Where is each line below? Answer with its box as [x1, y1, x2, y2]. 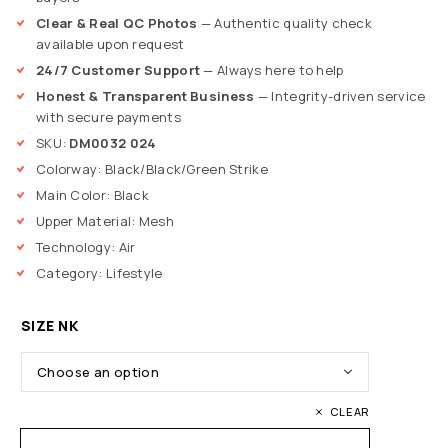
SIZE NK [21, 316, 79, 336]
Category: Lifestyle [36, 264, 163, 283]
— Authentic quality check [197, 14, 373, 33]
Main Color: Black [36, 186, 149, 205]
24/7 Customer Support [36, 61, 201, 80]
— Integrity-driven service [254, 87, 426, 106]
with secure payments [36, 108, 181, 127]
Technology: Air [36, 238, 136, 257]
